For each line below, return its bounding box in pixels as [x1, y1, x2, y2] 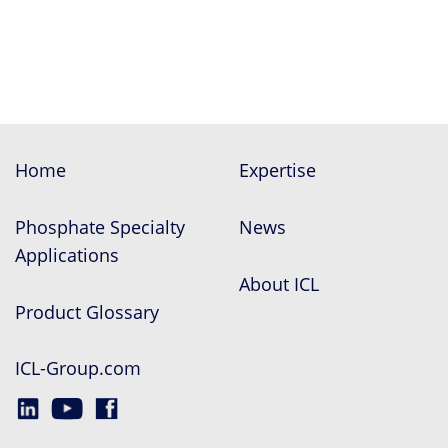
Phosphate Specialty [14, 214, 185, 239]
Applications [14, 242, 119, 267]
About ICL [238, 271, 319, 296]
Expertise [238, 158, 316, 182]
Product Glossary [14, 299, 159, 324]
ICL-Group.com [14, 356, 141, 381]
